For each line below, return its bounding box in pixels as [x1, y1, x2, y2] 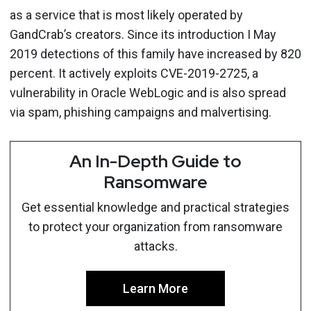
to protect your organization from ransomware [28, 219, 283, 234]
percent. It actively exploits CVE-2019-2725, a [10, 65, 258, 81]
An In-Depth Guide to [69, 149, 242, 173]
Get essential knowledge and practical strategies [22, 199, 289, 215]
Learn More [123, 280, 188, 296]
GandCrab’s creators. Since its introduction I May [10, 26, 276, 42]
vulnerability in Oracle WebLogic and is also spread [10, 85, 286, 100]
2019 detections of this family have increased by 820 [10, 46, 301, 61]
